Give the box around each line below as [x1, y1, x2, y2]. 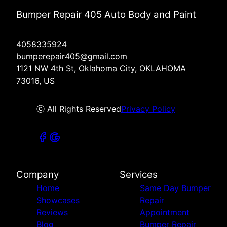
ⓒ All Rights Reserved [36, 104, 121, 115]
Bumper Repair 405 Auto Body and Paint [16, 9, 196, 21]
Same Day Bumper [140, 183, 211, 194]
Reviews [36, 207, 68, 218]
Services [120, 169, 158, 181]
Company [16, 169, 59, 181]
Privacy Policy [121, 104, 175, 115]
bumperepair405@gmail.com [16, 51, 127, 62]
